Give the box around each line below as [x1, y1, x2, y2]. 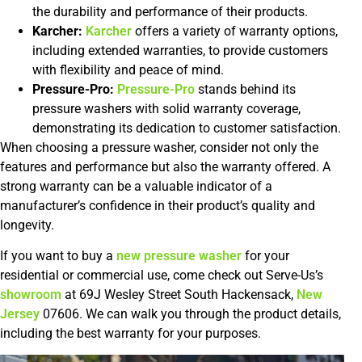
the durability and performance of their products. [32, 3, 308, 19]
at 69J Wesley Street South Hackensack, [61, 287, 297, 303]
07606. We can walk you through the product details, [40, 306, 341, 322]
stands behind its [195, 81, 296, 97]
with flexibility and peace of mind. [32, 61, 224, 78]
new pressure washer [116, 248, 242, 264]
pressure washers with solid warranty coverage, [32, 100, 301, 116]
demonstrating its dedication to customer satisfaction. [32, 120, 341, 136]
